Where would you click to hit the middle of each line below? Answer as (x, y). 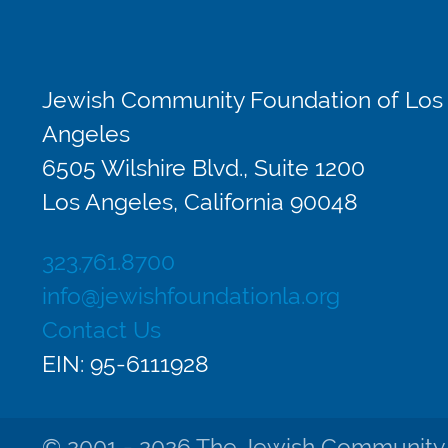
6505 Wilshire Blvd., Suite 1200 (203, 169)
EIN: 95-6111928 (125, 365)
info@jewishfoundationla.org (191, 297)
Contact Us (101, 331)
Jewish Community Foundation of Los (242, 101)
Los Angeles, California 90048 (200, 203)
